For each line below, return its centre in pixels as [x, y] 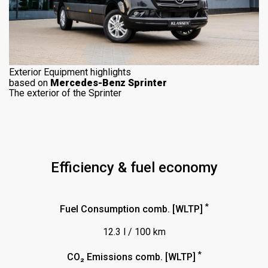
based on [30, 83]
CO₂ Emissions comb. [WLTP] [132, 257]
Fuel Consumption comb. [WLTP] [132, 209]
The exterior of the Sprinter [65, 93]
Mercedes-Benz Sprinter [109, 83]
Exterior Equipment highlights [70, 72]
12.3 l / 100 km [134, 232]
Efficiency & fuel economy [134, 168]
